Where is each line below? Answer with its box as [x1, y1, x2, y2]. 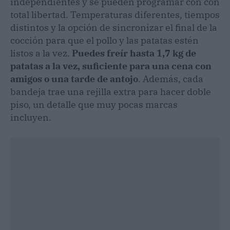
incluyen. [10, 111, 51, 123]
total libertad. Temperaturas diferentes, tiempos [10, 8, 220, 21]
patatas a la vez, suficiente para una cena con [10, 60, 212, 72]
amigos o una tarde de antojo [10, 72, 138, 85]
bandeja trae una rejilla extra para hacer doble [10, 85, 211, 98]
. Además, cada [138, 72, 203, 85]
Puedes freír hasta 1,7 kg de [72, 47, 196, 59]
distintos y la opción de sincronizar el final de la [10, 21, 217, 33]
